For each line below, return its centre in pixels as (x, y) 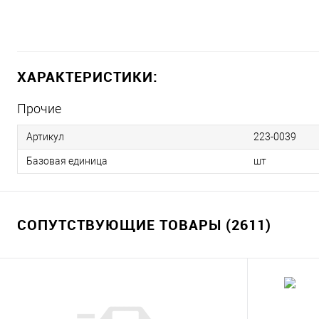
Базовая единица (67, 161)
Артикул (45, 137)
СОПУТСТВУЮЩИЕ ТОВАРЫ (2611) (144, 225)
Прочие (39, 109)
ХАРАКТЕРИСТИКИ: (88, 77)
